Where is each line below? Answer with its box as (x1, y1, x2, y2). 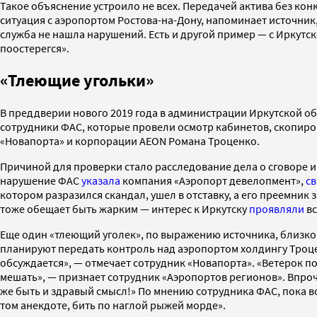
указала (81, 173, 120, 188)
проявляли (249, 201, 304, 216)
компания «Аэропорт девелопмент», (120, 173, 306, 188)
